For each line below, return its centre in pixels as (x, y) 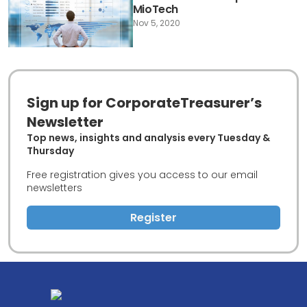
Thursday (50, 150)
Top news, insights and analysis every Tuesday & (148, 137)
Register (153, 217)
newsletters (54, 187)
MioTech (155, 10)
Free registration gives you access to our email (142, 174)
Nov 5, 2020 (156, 23)
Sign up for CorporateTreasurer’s (144, 102)
